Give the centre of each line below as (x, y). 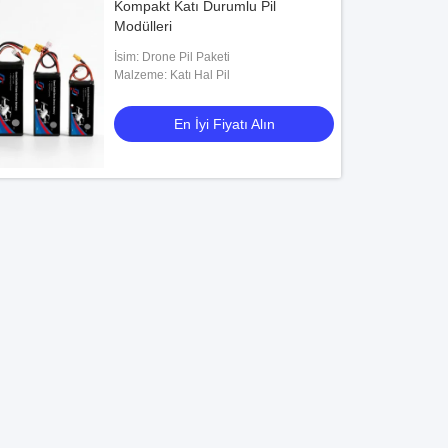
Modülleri (143, 26)
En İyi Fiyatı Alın (224, 124)
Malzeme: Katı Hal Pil (172, 75)
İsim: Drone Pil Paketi (172, 57)
